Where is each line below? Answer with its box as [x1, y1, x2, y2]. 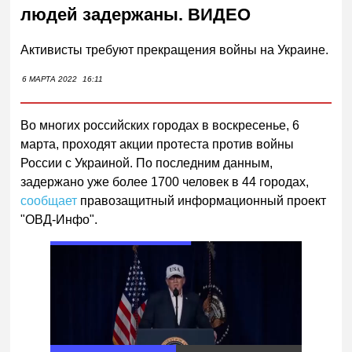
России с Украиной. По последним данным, [20, 156, 273, 170]
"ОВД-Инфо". [20, 212, 98, 226]
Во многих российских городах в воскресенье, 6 [20, 118, 300, 132]
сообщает [20, 193, 78, 207]
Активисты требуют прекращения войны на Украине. [20, 42, 329, 57]
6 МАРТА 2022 [22, 74, 78, 83]
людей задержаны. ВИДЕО [20, 5, 251, 25]
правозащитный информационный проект [77, 193, 327, 207]
